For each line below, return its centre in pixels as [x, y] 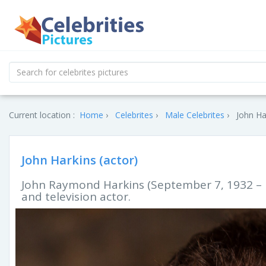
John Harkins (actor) [80, 160]
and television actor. [76, 197]
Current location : [42, 115]
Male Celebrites [195, 115]
